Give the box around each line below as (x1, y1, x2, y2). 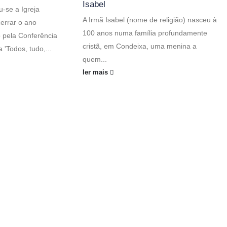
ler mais (82, 69, 110, 77)
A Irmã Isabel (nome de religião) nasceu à (82, 16, 217, 24)
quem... (82, 55, 107, 64)
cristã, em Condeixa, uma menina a (82, 42, 197, 51)
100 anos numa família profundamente (82, 29, 207, 37)
